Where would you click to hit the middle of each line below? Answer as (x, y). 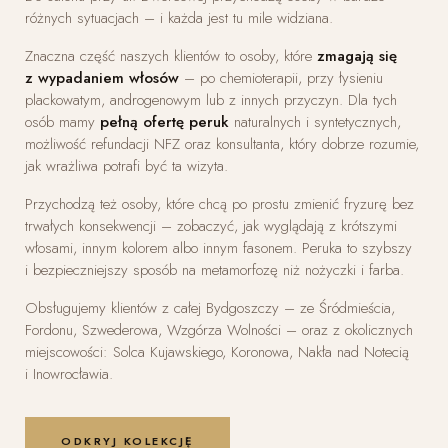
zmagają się (357, 55)
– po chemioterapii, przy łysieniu (281, 77)
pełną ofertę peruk (164, 121)
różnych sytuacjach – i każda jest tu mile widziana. (179, 17)
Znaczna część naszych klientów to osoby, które (171, 55)
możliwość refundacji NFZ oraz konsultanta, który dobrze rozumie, (222, 143)
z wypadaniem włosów (102, 77)
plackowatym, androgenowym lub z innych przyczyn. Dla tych (211, 99)
